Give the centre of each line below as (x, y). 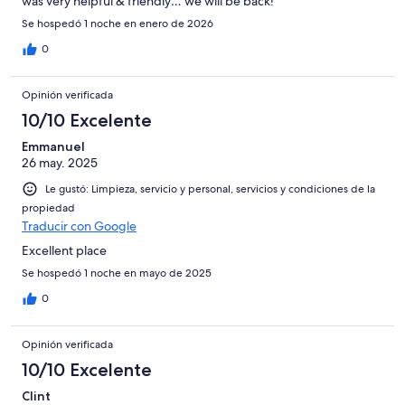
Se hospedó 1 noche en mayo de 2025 (117, 273)
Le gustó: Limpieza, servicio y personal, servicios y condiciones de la (210, 189)
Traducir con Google (79, 226)
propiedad (48, 208)
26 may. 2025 (60, 163)
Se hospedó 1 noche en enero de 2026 (118, 24)
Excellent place (64, 251)
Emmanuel (53, 147)
